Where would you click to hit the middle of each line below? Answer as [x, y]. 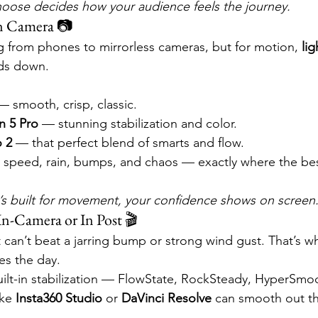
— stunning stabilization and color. [138, 124]
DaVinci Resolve [166, 298]
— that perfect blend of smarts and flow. [128, 143]
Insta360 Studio [59, 298]
